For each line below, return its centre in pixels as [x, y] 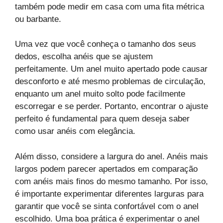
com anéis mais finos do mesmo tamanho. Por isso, [111, 181]
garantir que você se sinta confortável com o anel [107, 206]
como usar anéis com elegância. [75, 131]
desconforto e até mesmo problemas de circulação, [110, 82]
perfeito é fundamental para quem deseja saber [102, 119]
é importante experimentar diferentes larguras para [109, 194]
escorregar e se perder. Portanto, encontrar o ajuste [111, 107]
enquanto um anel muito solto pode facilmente [100, 94]
